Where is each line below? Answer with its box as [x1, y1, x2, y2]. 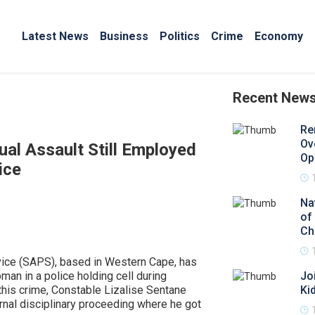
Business [100, 29, 148, 43]
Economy [255, 29, 303, 43]
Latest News [22, 29, 89, 43]
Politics [160, 29, 200, 43]
